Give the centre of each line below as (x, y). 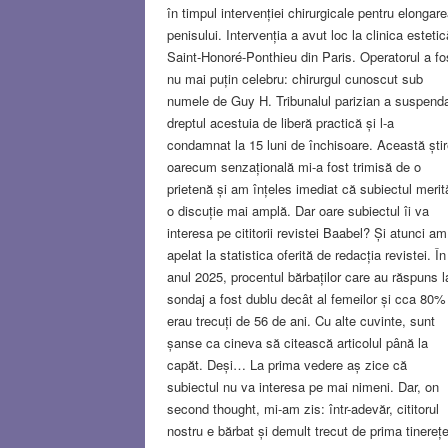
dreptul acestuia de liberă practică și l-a (280, 122)
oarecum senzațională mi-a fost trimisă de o (293, 166)
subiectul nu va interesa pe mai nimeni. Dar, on (302, 386)
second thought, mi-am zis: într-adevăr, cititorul (302, 408)
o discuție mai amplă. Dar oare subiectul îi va (297, 210)
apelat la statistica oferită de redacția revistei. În (306, 254)
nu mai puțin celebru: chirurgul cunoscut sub (294, 78)
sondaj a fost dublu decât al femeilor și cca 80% (306, 298)
